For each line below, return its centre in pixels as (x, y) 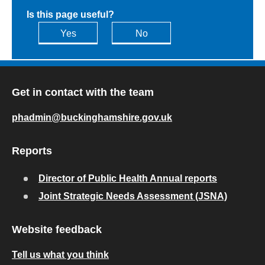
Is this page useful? (70, 14)
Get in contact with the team (83, 92)
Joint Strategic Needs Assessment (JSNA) (133, 196)
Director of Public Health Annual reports (128, 178)
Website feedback (57, 230)
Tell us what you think (60, 255)
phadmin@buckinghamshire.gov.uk (92, 117)
